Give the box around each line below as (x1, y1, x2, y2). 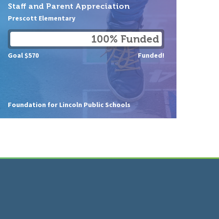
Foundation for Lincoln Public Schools (8, 100, 131, 109)
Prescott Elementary (8, 13, 75, 22)
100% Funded (91, 32, 159, 45)
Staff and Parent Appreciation (8, 1, 130, 11)
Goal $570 (8, 50, 39, 60)
